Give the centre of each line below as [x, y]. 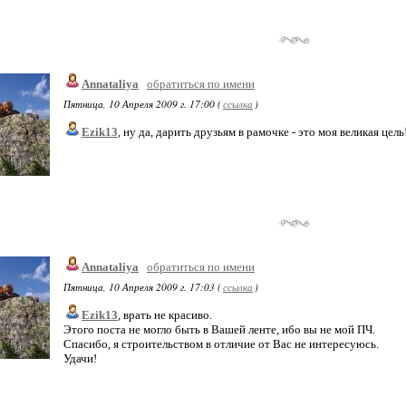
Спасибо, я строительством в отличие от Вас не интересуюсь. [221, 344]
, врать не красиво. [165, 315]
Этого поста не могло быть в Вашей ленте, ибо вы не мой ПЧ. [219, 329]
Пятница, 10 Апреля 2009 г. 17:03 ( [142, 287]
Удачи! [80, 358]
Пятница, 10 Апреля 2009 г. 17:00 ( [142, 104]
